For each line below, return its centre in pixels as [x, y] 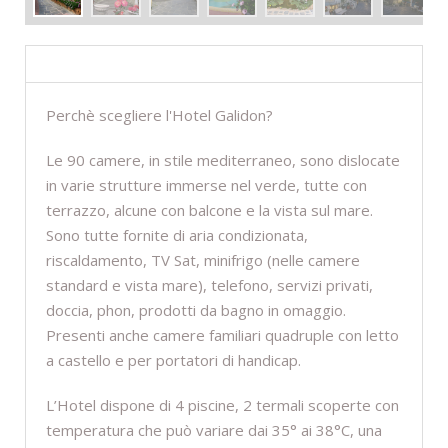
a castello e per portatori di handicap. [173, 360]
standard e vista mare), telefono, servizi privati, [209, 285]
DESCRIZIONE [87, 64]
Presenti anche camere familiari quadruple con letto [222, 335]
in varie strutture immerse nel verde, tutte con [206, 185]
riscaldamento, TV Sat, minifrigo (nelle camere [203, 260]
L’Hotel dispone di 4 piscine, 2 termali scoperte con [222, 405]
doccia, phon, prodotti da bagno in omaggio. [196, 310]
